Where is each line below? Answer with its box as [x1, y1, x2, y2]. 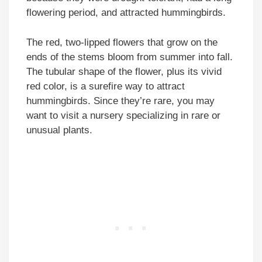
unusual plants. [26, 124, 95, 136]
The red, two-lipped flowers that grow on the [26, 36, 218, 48]
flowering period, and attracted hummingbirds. [26, 7, 229, 19]
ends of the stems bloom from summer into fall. [26, 51, 233, 63]
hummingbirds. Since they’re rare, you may [26, 95, 215, 106]
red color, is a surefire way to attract [26, 80, 185, 92]
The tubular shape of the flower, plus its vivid [26, 65, 222, 77]
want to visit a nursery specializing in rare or [26, 109, 220, 121]
